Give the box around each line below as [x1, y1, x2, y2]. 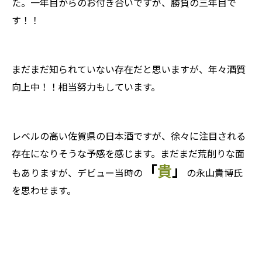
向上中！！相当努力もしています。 [12, 81, 160, 93]
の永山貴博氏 [187, 167, 243, 179]
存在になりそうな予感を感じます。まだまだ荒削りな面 [12, 148, 244, 160]
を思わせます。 [12, 185, 76, 196]
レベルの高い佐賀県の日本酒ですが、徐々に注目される [12, 130, 246, 142]
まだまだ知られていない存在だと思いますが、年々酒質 [12, 64, 246, 75]
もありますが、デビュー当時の [12, 167, 143, 179]
